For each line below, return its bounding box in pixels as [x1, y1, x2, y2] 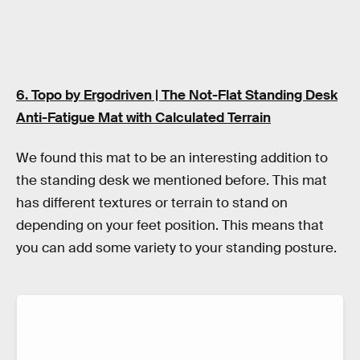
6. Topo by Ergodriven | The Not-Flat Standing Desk [16, 87, 337, 104]
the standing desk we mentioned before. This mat [16, 171, 327, 189]
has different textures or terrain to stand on [16, 194, 288, 211]
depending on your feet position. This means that [16, 216, 324, 234]
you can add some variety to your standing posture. [16, 239, 337, 256]
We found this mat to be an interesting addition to [16, 149, 328, 166]
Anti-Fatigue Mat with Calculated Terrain [16, 109, 271, 127]
